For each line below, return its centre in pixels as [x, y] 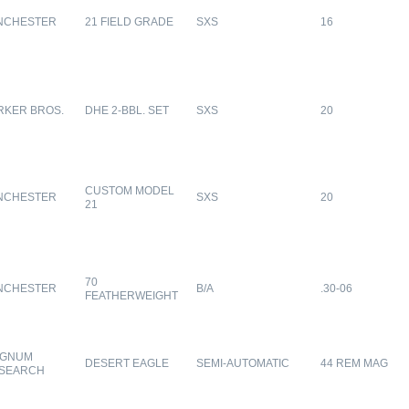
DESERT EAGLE [127, 364]
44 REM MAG [354, 364]
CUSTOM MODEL [130, 191]
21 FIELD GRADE [129, 22]
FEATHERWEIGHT [131, 296]
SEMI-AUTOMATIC [243, 364]
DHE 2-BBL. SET [127, 111]
